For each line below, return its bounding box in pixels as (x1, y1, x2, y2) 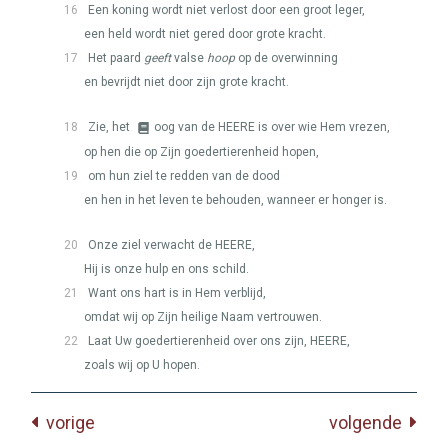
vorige (37, 412, 95, 433)
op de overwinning (235, 51, 338, 65)
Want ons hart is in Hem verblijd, (88, 286, 266, 300)
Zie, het (88, 120, 133, 134)
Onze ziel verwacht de (88, 238, 215, 252)
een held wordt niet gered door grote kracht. (84, 27, 326, 41)
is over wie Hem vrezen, (255, 120, 390, 134)
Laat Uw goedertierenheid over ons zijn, (88, 334, 310, 348)
